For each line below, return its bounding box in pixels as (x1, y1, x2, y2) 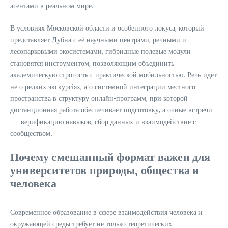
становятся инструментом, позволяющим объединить (10, 59, 174, 67)
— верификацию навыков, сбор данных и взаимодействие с (10, 117, 196, 126)
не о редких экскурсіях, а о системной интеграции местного (10, 82, 195, 91)
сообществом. (10, 129, 52, 137)
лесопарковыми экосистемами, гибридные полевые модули (10, 47, 191, 55)
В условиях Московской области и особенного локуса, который (10, 23, 204, 32)
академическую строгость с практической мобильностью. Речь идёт (10, 70, 217, 79)
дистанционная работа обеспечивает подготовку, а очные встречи (10, 105, 212, 114)
